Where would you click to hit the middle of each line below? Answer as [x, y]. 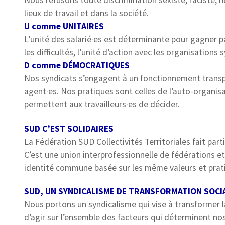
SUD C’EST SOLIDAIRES [69, 128]
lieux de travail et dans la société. [86, 13]
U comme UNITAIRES [64, 26]
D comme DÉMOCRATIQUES [77, 66]
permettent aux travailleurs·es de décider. [102, 105]
